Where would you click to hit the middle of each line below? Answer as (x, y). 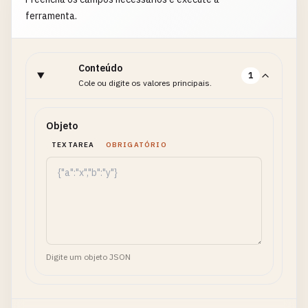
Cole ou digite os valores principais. (145, 83)
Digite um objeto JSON (88, 257)
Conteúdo (100, 68)
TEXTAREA (73, 145)
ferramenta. (51, 16)
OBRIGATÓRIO (136, 145)
